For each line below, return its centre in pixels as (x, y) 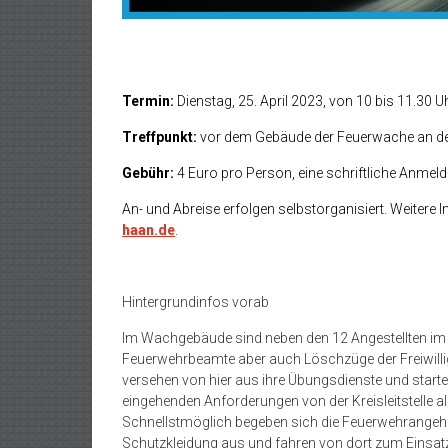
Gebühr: (149, 173)
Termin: (148, 101)
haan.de (148, 230)
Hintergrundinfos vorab (195, 302)
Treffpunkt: (159, 137)
